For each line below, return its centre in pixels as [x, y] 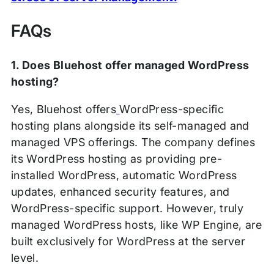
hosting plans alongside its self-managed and [130, 126]
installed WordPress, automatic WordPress [124, 176]
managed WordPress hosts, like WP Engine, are [136, 225]
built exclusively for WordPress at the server [128, 242]
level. [25, 258]
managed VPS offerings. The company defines [133, 143]
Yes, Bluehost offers [64, 109]
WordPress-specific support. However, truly [127, 209]
